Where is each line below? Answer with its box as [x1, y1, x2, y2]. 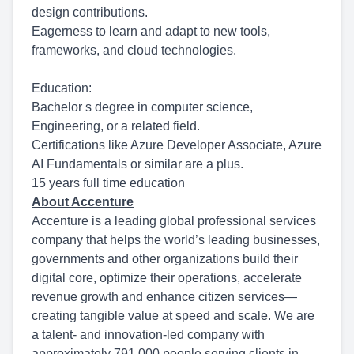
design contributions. [32, 6, 148, 19]
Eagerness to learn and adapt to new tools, [32, 24, 270, 38]
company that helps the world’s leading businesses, [32, 233, 320, 247]
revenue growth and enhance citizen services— [32, 290, 297, 303]
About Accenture [32, 195, 134, 209]
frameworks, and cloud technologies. [32, 43, 236, 57]
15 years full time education [32, 176, 185, 190]
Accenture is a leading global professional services [32, 214, 316, 228]
